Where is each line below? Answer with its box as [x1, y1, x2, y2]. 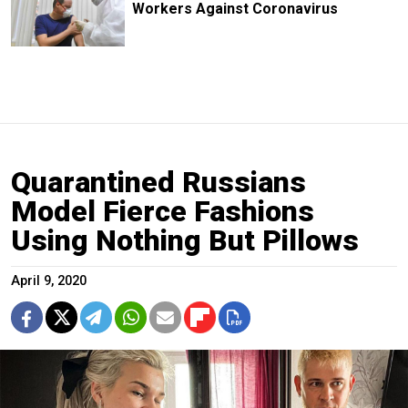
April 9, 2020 [11, 273, 87, 290]
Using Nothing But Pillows [11, 223, 359, 259]
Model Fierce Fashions [11, 194, 314, 229]
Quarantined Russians [11, 165, 306, 200]
